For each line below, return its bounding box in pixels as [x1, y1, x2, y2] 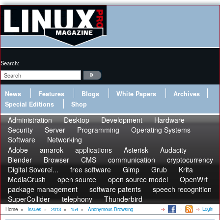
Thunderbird [104, 194, 142, 204]
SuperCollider [8, 194, 50, 204]
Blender [8, 155, 32, 165]
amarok [40, 145, 63, 155]
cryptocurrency [167, 155, 213, 165]
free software [70, 165, 111, 174]
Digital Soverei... [8, 165, 58, 174]
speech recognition [153, 184, 212, 194]
